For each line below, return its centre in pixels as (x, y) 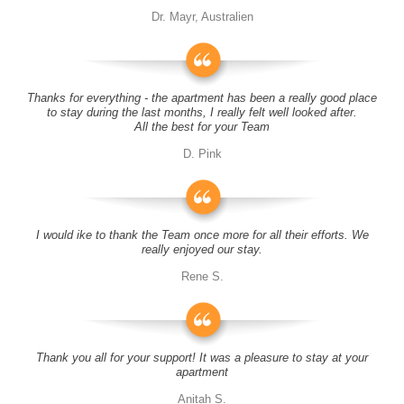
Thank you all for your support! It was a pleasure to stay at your (202, 358)
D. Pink (202, 154)
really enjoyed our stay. (202, 249)
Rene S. (202, 276)
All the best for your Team (202, 127)
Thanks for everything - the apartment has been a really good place (202, 98)
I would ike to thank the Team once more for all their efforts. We (202, 235)
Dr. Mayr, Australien (202, 17)
